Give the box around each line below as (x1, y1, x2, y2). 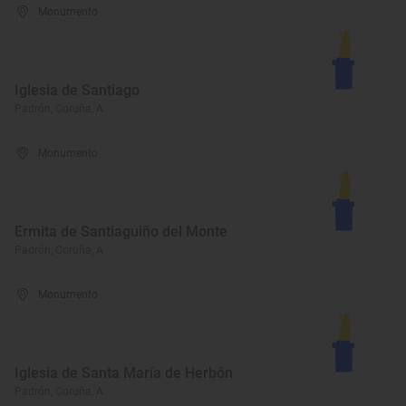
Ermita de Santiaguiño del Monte (14, 223, 227, 240)
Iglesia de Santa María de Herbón (14, 364, 233, 382)
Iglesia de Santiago (14, 82, 140, 99)
